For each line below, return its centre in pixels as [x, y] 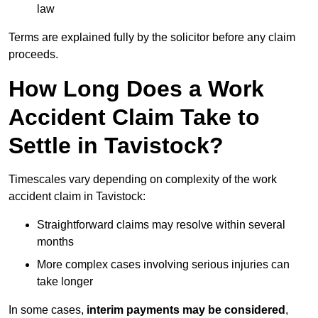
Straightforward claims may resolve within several [161, 225]
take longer [65, 282]
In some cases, [48, 310]
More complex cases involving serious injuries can [163, 265]
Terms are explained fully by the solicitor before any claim [152, 38]
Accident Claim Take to [134, 117]
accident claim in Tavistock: [77, 197]
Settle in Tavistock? [116, 146]
